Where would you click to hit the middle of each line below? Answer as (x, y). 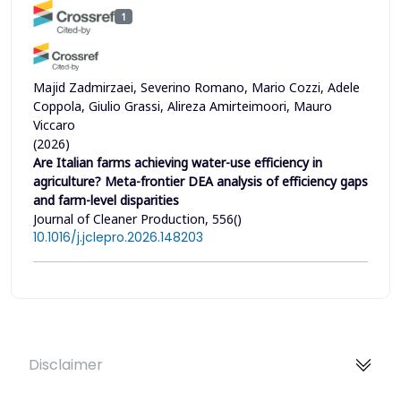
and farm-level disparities (106, 200)
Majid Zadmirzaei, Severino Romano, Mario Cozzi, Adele (196, 87)
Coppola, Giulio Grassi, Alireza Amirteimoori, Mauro (183, 106)
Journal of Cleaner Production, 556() (137, 218)
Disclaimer (66, 365)
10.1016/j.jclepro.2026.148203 (118, 237)
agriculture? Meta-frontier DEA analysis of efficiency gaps (200, 181)
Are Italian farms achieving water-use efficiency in (178, 162)
